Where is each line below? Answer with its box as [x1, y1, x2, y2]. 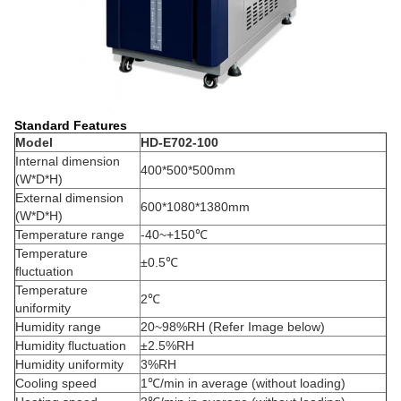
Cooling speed [15, 376, 97, 390]
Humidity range [15, 320, 101, 334]
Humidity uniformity [15, 357, 124, 371]
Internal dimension [15, 154, 120, 168]
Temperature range [15, 227, 124, 242]
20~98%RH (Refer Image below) [141, 320, 325, 334]
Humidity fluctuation [15, 338, 126, 353]
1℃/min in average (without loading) [141, 376, 346, 390]
